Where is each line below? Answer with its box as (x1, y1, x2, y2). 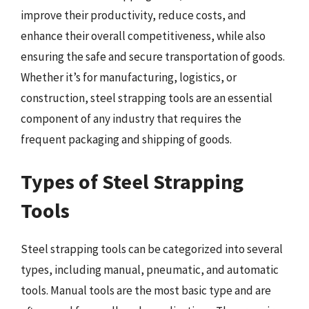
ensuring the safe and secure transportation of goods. (21, 48, 285, 64)
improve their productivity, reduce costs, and (21, 7, 246, 23)
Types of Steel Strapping (21, 168, 243, 195)
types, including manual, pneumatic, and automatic (21, 262, 279, 277)
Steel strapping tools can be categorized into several (21, 241, 283, 257)
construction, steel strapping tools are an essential (21, 90, 272, 106)
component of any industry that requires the (21, 110, 241, 126)
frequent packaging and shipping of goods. (21, 131, 232, 147)
